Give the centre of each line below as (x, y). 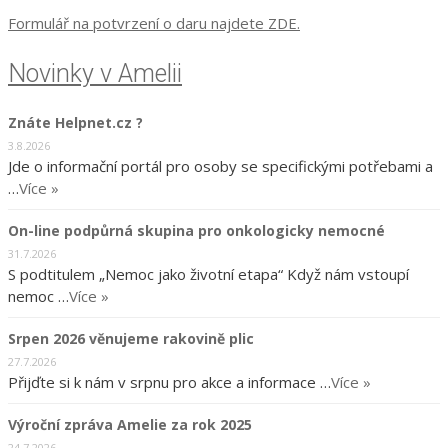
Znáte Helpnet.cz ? (75, 123)
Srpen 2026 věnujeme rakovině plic (131, 339)
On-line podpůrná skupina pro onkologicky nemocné (196, 231)
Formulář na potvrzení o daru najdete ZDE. (154, 22)
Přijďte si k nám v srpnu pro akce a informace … (169, 382)
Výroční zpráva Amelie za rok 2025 (130, 425)
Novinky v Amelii (95, 73)
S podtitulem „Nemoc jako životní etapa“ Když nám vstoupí (208, 274)
